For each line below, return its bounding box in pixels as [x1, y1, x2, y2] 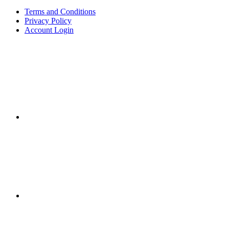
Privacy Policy [25, 16, 72, 25]
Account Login [25, 25, 74, 34]
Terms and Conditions [25, 7, 96, 16]
